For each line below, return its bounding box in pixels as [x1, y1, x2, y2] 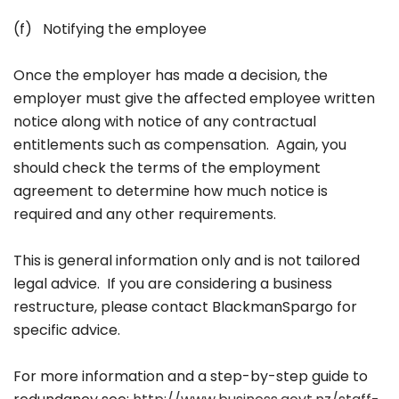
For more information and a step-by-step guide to [13, 366, 368, 387]
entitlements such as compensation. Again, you [13, 134, 346, 155]
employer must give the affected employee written [13, 88, 375, 109]
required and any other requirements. [13, 204, 276, 224]
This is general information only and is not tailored [13, 250, 360, 271]
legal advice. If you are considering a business [13, 273, 332, 294]
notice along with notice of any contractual [13, 111, 316, 132]
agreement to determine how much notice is [13, 181, 328, 201]
